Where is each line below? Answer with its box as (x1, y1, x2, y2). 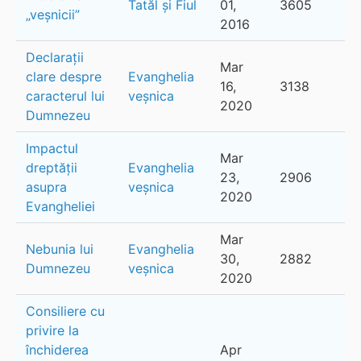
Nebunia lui (26, 240, 93, 257)
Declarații (26, 48, 84, 65)
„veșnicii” (26, 6, 80, 23)
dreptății (26, 159, 77, 176)
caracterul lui (26, 87, 105, 104)
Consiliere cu (26, 302, 105, 319)
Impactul (26, 139, 78, 156)
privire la (26, 322, 79, 338)
